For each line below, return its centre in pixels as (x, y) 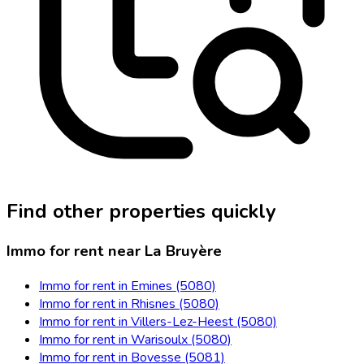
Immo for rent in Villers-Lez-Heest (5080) (158, 321)
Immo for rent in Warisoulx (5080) (135, 339)
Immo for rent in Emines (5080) (128, 286)
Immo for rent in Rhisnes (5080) (129, 303)
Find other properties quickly (141, 212)
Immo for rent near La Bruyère (114, 251)
